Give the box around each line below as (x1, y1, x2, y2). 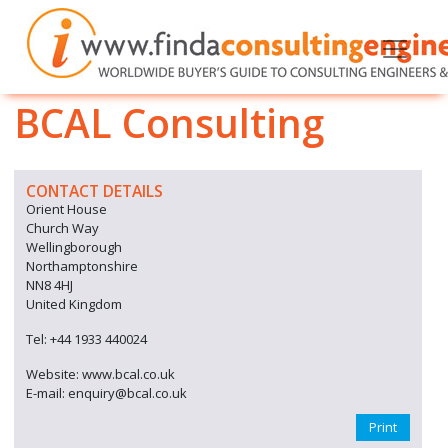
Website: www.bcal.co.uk (26, 365, 175, 383)
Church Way (26, 219, 99, 237)
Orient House (26, 200, 107, 218)
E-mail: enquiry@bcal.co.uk (26, 384, 187, 402)
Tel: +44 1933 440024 (26, 330, 147, 348)
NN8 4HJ (26, 276, 73, 294)
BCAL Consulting (14, 96, 324, 149)
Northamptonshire (26, 257, 138, 275)
